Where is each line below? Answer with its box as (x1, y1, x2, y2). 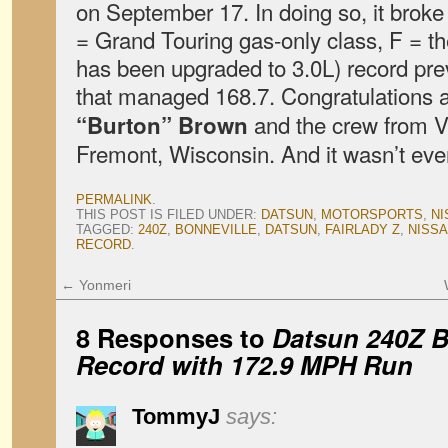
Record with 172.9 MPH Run (76, 346, 413, 383)
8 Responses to (76, 319, 272, 356)
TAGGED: (76, 222, 138, 237)
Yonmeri (75, 277, 131, 293)
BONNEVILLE (175, 222, 257, 237)
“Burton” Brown (76, 109, 248, 141)
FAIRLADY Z (325, 222, 400, 237)
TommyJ (132, 404, 220, 429)
